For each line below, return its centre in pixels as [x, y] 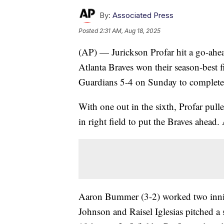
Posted [89, 31]
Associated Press [143, 15]
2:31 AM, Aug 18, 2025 [130, 31]
